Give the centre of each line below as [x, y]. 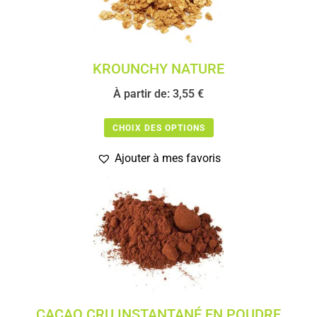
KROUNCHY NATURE [158, 68]
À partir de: [143, 93]
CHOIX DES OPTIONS [158, 128]
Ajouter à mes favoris [167, 158]
